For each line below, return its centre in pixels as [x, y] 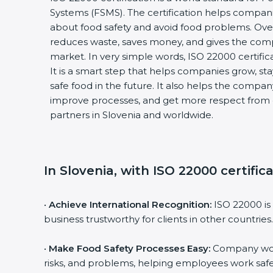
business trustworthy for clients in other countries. [154, 219]
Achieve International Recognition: [126, 204]
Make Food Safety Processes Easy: [125, 248]
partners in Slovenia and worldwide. [127, 115]
